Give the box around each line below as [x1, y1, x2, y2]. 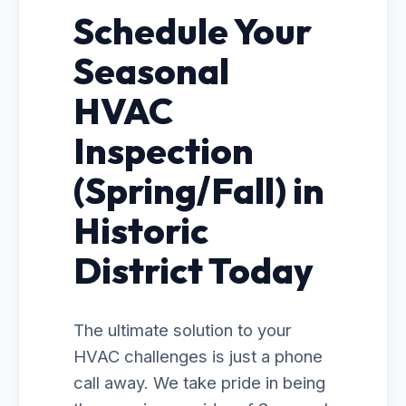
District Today [73, 247, 314, 293]
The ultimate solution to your [73, 320, 292, 340]
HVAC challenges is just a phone [73, 346, 323, 366]
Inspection [73, 128, 254, 173]
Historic [73, 208, 208, 253]
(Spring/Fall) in [73, 168, 324, 213]
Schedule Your [73, 8, 312, 53]
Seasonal [73, 48, 229, 93]
